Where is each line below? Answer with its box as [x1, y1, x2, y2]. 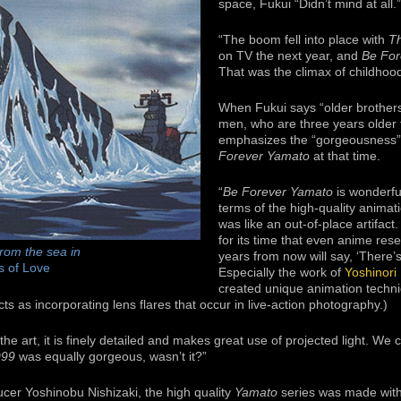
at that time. [310, 149, 380, 163]
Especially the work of [218, 265, 345, 279]
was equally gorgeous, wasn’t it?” [15, 349, 207, 363]
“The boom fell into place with [218, 32, 388, 47]
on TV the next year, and [218, 48, 362, 63]
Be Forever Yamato [223, 184, 333, 199]
